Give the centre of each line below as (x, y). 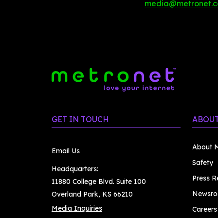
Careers (205, 209)
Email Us (66, 151)
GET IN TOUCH (80, 119)
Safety (203, 163)
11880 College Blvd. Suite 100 (99, 182)
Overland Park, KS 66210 (92, 194)
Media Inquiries (77, 208)
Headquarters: (75, 169)
